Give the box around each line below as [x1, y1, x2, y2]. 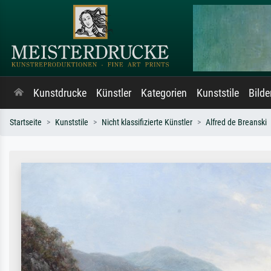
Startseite [10, 117, 42, 128]
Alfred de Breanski [206, 117, 267, 128]
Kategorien [141, 87, 187, 99]
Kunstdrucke [33, 87, 87, 99]
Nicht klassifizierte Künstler [102, 117, 192, 128]
